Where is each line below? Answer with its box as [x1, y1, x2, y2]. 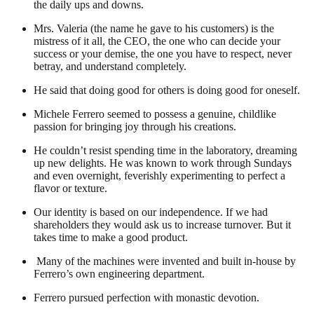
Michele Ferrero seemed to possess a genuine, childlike [34, 107, 276, 120]
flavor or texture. [34, 182, 107, 194]
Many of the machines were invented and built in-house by [34, 254, 296, 267]
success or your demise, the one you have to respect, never [34, 47, 292, 60]
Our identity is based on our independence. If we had [34, 205, 268, 218]
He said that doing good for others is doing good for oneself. [34, 83, 300, 96]
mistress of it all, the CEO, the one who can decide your [34, 34, 280, 47]
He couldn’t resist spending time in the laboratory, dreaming [34, 144, 297, 156]
